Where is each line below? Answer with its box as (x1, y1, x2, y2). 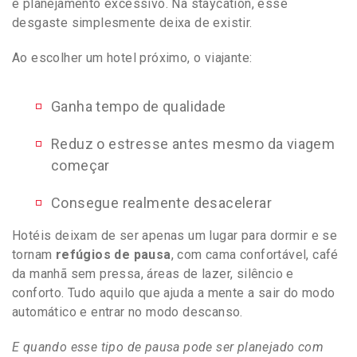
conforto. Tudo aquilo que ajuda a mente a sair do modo (12, 284, 335, 300)
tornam (12, 246, 56, 262)
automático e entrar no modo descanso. (12, 304, 243, 320)
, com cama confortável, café (171, 246, 339, 262)
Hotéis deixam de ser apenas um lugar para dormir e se (12, 227, 338, 243)
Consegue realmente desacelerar (51, 194, 272, 211)
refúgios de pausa (55, 246, 171, 262)
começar (51, 156, 110, 174)
